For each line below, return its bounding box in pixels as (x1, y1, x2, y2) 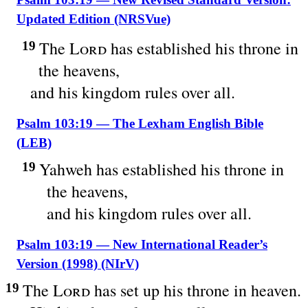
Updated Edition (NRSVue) (16, 12, 170, 26)
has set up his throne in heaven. (90, 279, 301, 301)
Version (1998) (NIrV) (16, 256, 139, 271)
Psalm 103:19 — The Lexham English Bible (16, 116, 263, 131)
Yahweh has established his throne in (39, 158, 284, 180)
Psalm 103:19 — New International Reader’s (16, 237, 267, 252)
